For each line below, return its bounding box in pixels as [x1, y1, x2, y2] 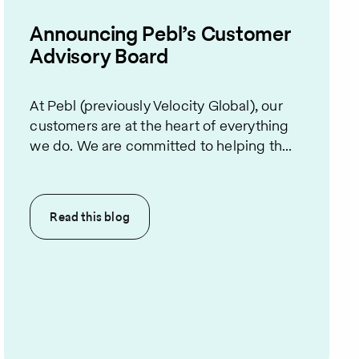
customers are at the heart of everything [30, 115, 289, 135]
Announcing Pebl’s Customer [30, 19, 290, 49]
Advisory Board [30, 42, 168, 71]
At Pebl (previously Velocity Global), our [30, 95, 283, 115]
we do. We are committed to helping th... [30, 135, 292, 155]
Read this [50, 208, 105, 225]
